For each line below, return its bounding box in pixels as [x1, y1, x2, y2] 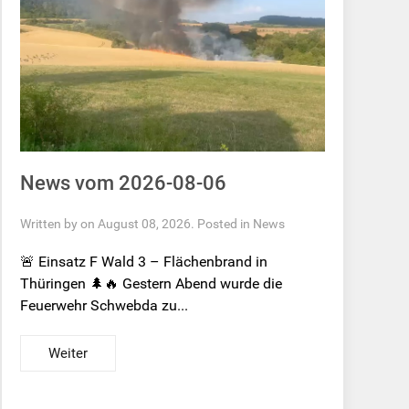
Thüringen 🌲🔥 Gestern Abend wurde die [20, 275, 283, 293]
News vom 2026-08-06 [20, 172, 227, 195]
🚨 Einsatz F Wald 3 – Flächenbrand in [20, 253, 268, 271]
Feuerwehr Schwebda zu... [20, 297, 189, 315]
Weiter [48, 345, 89, 362]
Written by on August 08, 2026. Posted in [20, 216, 254, 232]
